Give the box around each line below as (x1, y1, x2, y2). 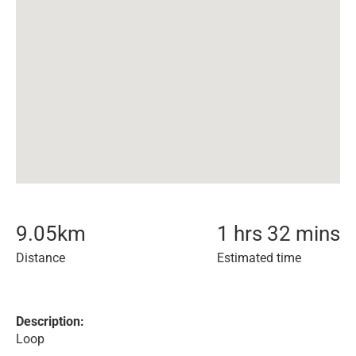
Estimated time (217, 250, 301, 265)
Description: (16, 314, 84, 329)
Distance (16, 250, 65, 265)
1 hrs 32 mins (217, 222, 340, 246)
